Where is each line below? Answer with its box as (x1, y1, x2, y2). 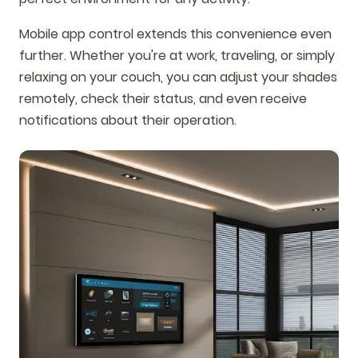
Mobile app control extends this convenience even (19, 25, 332, 44)
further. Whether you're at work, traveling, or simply (19, 46, 335, 66)
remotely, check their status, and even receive (19, 89, 307, 109)
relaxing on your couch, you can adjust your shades (19, 68, 337, 87)
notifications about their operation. (19, 111, 237, 130)
